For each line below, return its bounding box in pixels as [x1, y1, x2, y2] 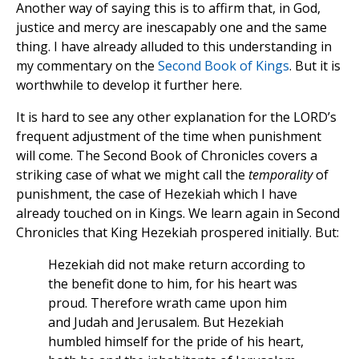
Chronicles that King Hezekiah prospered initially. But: [16, 224, 339, 242]
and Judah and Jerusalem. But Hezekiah [48, 313, 284, 332]
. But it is [289, 57, 341, 75]
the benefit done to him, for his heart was [48, 275, 297, 293]
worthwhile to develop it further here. [16, 76, 242, 95]
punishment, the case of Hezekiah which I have [16, 185, 297, 204]
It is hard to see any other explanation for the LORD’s [16, 108, 337, 127]
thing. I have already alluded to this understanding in [16, 38, 332, 56]
